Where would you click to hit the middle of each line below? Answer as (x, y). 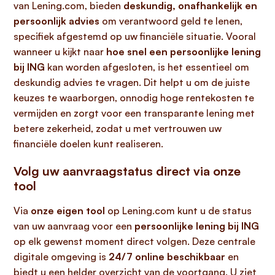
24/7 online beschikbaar (167, 257)
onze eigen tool (68, 211)
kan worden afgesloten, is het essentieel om (147, 67)
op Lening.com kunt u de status (178, 211)
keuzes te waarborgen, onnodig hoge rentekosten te (134, 98)
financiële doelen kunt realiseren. (88, 144)
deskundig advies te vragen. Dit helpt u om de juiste (132, 82)
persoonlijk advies (56, 21)
